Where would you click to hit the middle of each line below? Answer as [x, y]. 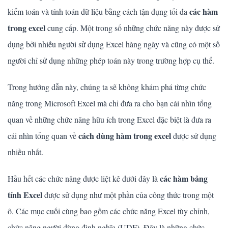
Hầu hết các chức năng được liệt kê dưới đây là [84, 178]
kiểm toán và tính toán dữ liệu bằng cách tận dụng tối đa [98, 11]
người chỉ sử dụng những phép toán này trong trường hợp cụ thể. [111, 60]
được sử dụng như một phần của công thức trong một [128, 194]
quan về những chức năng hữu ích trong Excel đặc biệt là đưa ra [109, 119]
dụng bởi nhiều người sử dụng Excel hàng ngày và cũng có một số [114, 44]
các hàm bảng [184, 178]
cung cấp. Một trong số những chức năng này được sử [133, 27]
